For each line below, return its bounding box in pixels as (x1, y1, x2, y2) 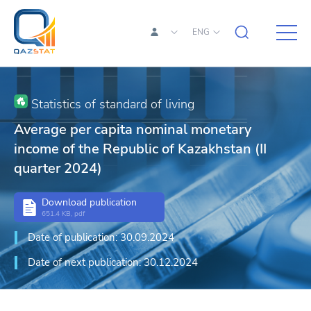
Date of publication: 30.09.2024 (28, 230, 174, 244)
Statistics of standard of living (28, 96, 194, 112)
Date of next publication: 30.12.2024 (28, 255, 198, 269)
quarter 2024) (14, 159, 102, 178)
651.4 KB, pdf (42, 209, 85, 219)
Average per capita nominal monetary (14, 120, 251, 139)
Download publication (42, 196, 137, 209)
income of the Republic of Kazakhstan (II (14, 140, 267, 158)
